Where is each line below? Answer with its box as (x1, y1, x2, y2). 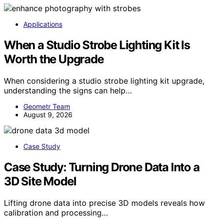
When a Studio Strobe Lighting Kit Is (4, 37, 190, 52)
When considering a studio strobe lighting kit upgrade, (4, 75, 204, 86)
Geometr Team (23, 102, 70, 110)
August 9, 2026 (23, 110, 73, 119)
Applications (23, 19, 62, 28)
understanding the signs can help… (4, 85, 132, 95)
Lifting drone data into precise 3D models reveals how (4, 198, 205, 208)
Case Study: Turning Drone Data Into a (4, 160, 200, 174)
